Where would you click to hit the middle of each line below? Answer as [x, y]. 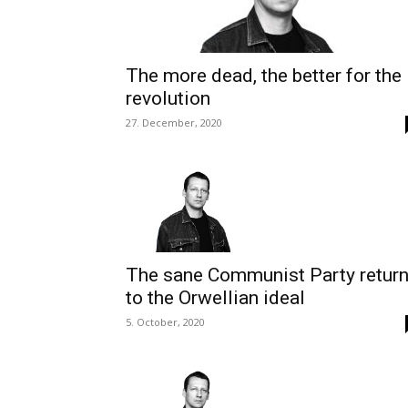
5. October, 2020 [165, 322]
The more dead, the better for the [264, 76]
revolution [168, 98]
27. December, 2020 [174, 122]
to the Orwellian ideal [215, 298]
